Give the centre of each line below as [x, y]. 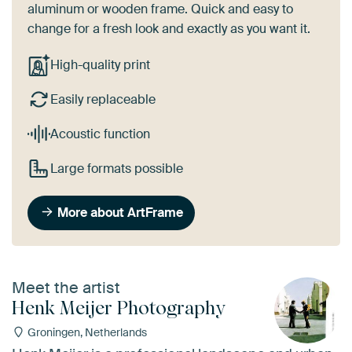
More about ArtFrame [121, 212]
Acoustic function [100, 134]
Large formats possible [116, 168]
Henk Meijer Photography [119, 308]
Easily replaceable [103, 100]
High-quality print [100, 65]
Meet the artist [66, 288]
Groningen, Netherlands [86, 333]
